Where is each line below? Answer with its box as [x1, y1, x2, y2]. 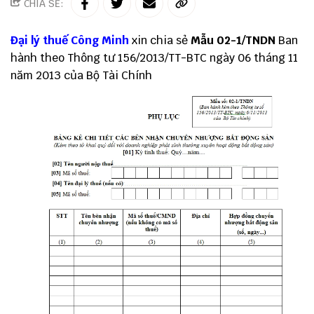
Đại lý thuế [11, 33, 68, 48]
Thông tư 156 [67, 50, 136, 65]
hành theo [11, 50, 67, 65]
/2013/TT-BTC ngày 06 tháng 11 [136, 50, 298, 65]
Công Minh [71, 33, 129, 48]
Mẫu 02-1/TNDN [188, 33, 278, 48]
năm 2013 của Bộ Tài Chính [11, 68, 152, 83]
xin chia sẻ [132, 33, 188, 48]
